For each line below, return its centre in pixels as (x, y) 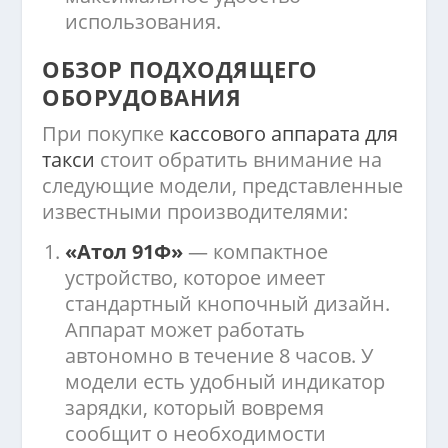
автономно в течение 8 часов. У (219, 356)
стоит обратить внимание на (239, 160)
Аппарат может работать (185, 330)
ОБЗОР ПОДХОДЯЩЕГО (180, 69)
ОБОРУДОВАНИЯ (142, 97)
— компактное (258, 252)
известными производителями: (195, 212)
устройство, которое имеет (195, 278)
